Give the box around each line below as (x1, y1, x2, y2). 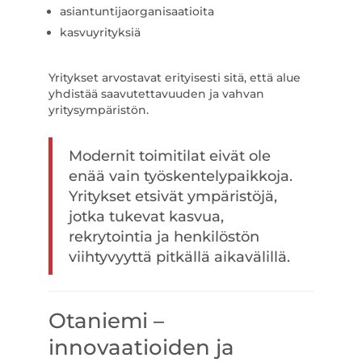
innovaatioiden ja (48, 335, 234, 360)
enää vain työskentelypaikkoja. (68, 167, 293, 184)
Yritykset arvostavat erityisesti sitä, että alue (48, 70, 301, 85)
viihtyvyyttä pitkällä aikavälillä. (68, 248, 290, 265)
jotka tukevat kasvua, (68, 208, 224, 225)
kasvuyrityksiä (59, 25, 141, 40)
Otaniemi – (48, 308, 164, 334)
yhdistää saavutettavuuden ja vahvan (48, 86, 264, 101)
